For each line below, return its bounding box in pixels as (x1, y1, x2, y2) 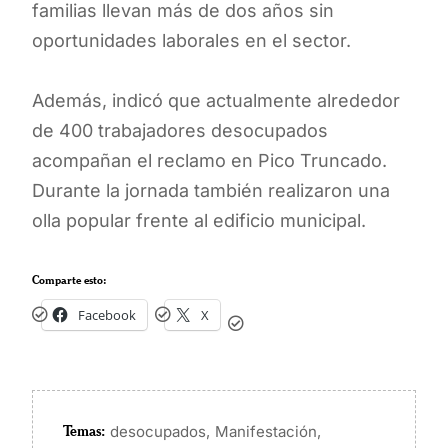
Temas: (63, 421, 105, 441)
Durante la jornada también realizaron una (32, 179, 390, 201)
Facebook (78, 305, 136, 324)
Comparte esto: (32, 271, 107, 287)
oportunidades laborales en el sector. (32, 29, 351, 51)
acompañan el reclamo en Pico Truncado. (32, 149, 387, 171)
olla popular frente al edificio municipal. (32, 209, 366, 231)
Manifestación (215, 422, 317, 442)
